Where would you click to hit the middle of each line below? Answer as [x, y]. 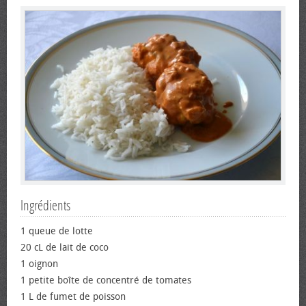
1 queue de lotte [57, 231]
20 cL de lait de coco [65, 247]
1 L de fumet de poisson [73, 296]
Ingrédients [45, 205]
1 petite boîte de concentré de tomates [106, 280]
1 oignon [39, 264]
